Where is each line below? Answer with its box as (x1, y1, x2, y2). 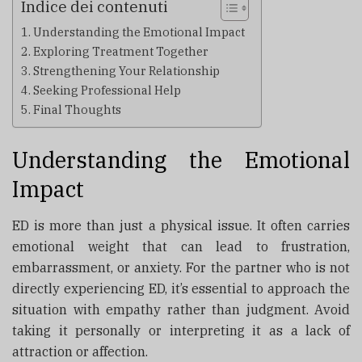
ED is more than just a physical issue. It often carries (12, 217, 350, 234)
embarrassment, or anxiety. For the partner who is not (12, 259, 350, 276)
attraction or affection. (12, 343, 148, 360)
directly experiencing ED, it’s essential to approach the (12, 280, 350, 297)
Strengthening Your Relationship (32, 62, 220, 78)
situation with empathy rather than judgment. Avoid (12, 301, 350, 318)
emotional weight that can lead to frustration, (12, 238, 350, 255)
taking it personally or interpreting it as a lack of (12, 322, 350, 339)
